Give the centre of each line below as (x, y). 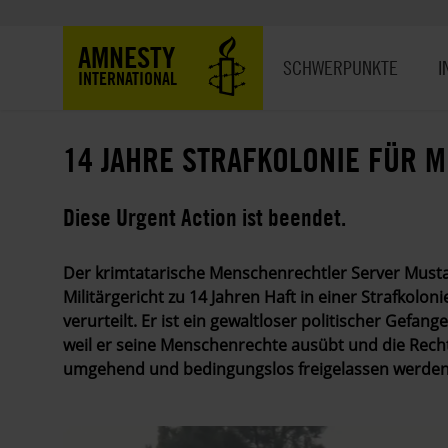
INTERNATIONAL (127, 78)
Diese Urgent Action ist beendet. (204, 216)
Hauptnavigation (326, 38)
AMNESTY (126, 56)
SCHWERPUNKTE (340, 67)
